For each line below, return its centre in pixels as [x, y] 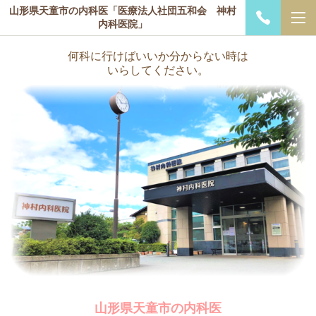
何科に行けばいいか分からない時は [158, 56]
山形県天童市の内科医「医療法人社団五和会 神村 [123, 11]
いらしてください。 [158, 70]
